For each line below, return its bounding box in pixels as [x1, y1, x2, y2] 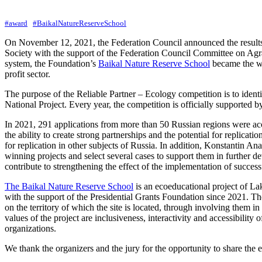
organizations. [5, 223, 56, 233]
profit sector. [5, 68, 50, 79]
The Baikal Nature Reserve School [5, 181, 133, 191]
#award [5, 18, 27, 27]
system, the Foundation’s [5, 58, 98, 68]
